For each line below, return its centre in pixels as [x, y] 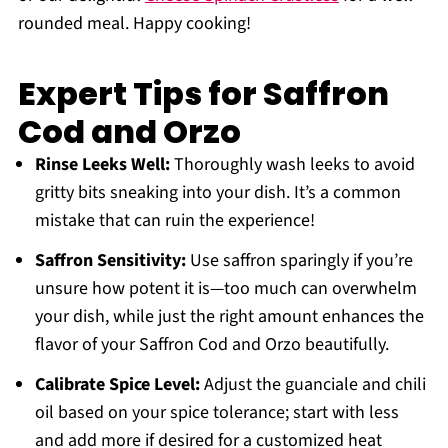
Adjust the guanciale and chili [312, 385]
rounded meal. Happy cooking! [134, 24]
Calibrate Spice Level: [117, 385]
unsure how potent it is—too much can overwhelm [225, 289]
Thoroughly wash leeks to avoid [292, 165]
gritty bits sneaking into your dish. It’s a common [217, 193]
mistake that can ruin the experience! [174, 221]
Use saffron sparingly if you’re [299, 261]
